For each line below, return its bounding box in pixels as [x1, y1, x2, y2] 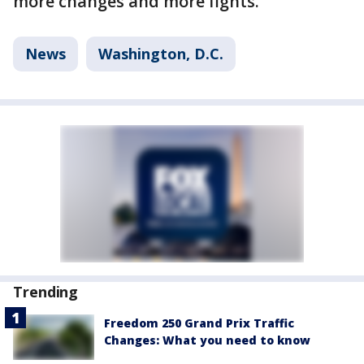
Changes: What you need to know [104, 332, 310, 348]
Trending [13, 282, 79, 301]
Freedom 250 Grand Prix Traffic [104, 315, 294, 331]
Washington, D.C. [98, 44, 223, 63]
